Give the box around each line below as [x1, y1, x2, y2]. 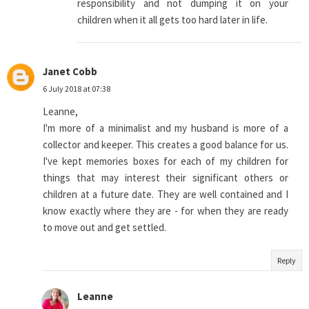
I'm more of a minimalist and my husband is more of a [43, 121, 288, 135]
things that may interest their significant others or [43, 171, 288, 185]
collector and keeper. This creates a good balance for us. [43, 138, 288, 152]
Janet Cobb [43, 65, 97, 79]
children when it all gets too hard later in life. [77, 13, 268, 27]
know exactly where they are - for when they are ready [43, 204, 288, 218]
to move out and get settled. [43, 221, 166, 235]
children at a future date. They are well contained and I [43, 188, 288, 201]
